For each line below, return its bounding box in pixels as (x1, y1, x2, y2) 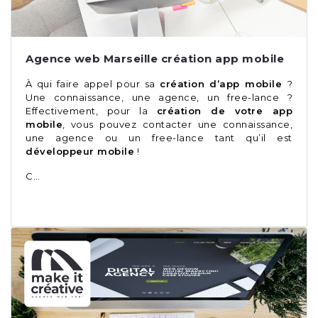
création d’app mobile (160, 77, 287, 89)
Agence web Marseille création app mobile (26, 51, 284, 65)
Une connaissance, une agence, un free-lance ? (26, 91, 292, 103)
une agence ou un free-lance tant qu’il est (26, 131, 292, 143)
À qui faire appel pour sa (26, 77, 160, 89)
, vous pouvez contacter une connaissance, (62, 118, 292, 130)
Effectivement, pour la (26, 104, 157, 116)
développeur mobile (26, 145, 134, 157)
